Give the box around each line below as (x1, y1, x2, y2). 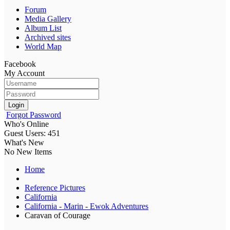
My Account (4, 68, 45, 78)
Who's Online (4, 119, 49, 128)
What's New (4, 138, 44, 147)
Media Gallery (25, 14, 71, 23)
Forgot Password (6, 110, 61, 119)
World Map (25, 42, 62, 51)
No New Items (4, 147, 52, 156)
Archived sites (25, 32, 71, 42)
